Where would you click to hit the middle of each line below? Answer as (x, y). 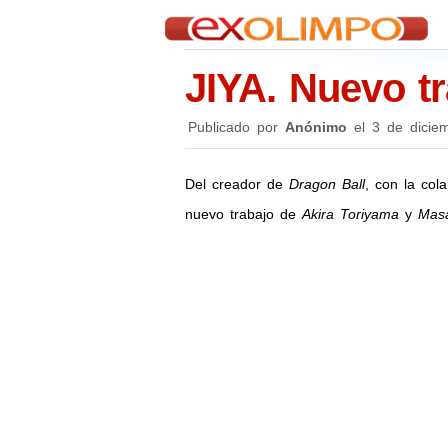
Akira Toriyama (350, 213)
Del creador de (236, 183)
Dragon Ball (326, 183)
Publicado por (232, 127)
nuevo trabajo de (243, 213)
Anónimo (315, 127)
